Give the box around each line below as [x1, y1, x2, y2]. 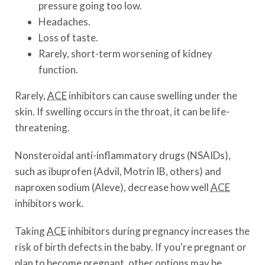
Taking [15, 225, 47, 237]
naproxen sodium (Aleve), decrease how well [15, 181, 211, 193]
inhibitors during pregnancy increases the [66, 225, 250, 237]
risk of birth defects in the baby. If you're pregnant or [15, 241, 247, 253]
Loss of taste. [38, 31, 98, 44]
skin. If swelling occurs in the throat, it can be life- [15, 105, 230, 118]
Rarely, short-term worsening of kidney [38, 47, 212, 60]
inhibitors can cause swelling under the [67, 89, 237, 102]
